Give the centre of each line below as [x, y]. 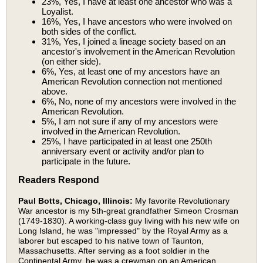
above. [55, 91]
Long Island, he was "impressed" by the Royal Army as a [123, 231]
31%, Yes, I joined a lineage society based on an [134, 41]
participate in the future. [86, 161]
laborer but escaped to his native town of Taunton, [111, 241]
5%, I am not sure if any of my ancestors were [130, 121]
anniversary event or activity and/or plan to [123, 151]
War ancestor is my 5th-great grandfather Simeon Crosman [128, 211]
